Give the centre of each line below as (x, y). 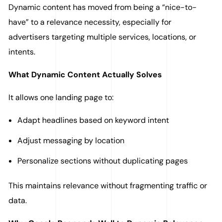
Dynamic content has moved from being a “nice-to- (103, 7)
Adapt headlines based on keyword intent (93, 120)
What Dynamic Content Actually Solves (85, 75)
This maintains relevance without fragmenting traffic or (108, 186)
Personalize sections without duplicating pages (103, 161)
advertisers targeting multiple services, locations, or (103, 37)
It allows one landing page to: (61, 98)
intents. (22, 52)
